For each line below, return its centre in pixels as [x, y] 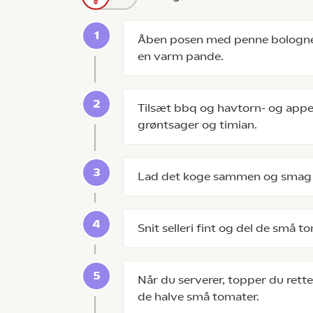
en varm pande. [181, 56]
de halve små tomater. [198, 297]
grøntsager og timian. [200, 125]
